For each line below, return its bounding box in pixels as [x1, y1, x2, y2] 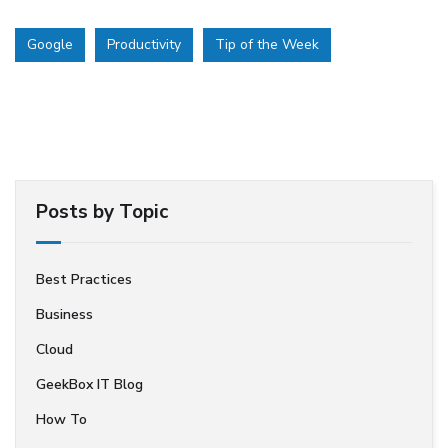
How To [36, 410, 87, 429]
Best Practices [36, 270, 132, 289]
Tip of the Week [215, 35, 319, 54]
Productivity [107, 35, 181, 54]
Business [36, 305, 93, 324]
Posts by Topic [36, 199, 168, 225]
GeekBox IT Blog [36, 375, 143, 394]
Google [27, 35, 73, 54]
